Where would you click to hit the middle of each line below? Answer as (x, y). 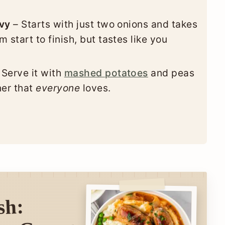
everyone (58, 88)
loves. (95, 88)
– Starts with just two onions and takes (104, 24)
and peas (171, 73)
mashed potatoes (106, 73)
